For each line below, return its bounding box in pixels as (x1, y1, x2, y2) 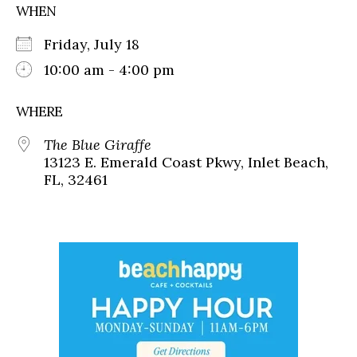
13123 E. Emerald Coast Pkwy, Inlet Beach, (44, 153, 328, 172)
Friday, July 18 (44, 35, 155, 54)
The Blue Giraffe (44, 135, 151, 155)
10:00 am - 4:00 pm (44, 61, 175, 80)
